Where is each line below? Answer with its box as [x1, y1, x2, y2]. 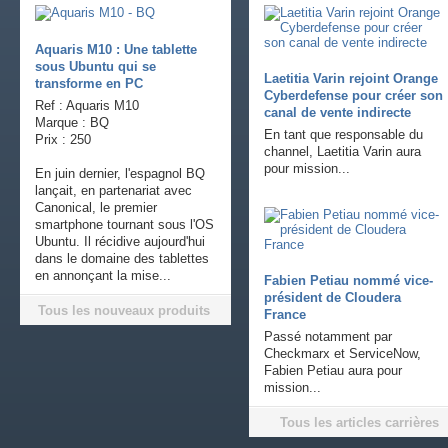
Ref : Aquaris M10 [35, 98, 139, 114]
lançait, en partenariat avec [35, 183, 192, 199]
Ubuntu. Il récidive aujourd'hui [35, 234, 205, 250]
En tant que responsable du [263, 127, 423, 143]
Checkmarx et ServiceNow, [263, 346, 421, 362]
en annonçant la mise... [35, 268, 171, 284]
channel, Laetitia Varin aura [263, 144, 421, 160]
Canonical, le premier [35, 200, 157, 216]
